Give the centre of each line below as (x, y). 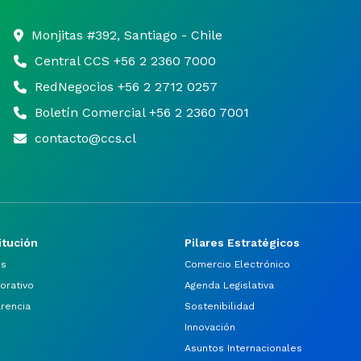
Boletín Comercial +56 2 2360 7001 (141, 112)
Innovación (210, 327)
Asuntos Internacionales (243, 348)
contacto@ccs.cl (85, 138)
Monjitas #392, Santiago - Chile (127, 35)
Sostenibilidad (220, 306)
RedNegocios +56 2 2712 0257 (126, 87)
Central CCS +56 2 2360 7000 (125, 61)
